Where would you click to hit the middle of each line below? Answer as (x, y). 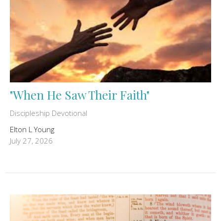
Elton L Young (32, 129)
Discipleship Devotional (49, 113)
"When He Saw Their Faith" (80, 95)
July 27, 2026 (31, 141)
